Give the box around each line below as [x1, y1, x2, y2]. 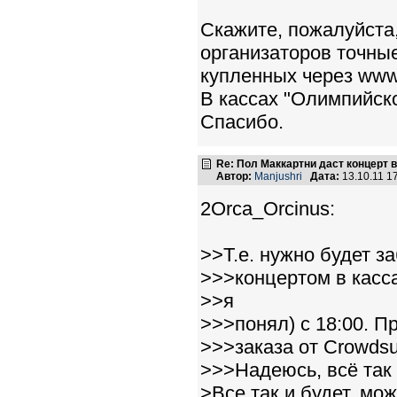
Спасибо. [200, 110, 284, 133]
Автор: [216, 169, 252, 183]
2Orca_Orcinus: [200, 197, 335, 220]
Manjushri [254, 169, 302, 183]
